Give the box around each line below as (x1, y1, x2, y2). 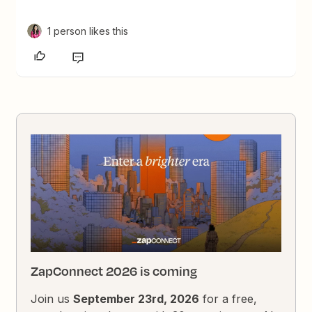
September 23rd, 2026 (73, 292, 200, 306)
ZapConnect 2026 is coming (31, 262, 198, 281)
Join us (31, 292, 74, 306)
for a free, (199, 292, 258, 306)
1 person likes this (47, 25, 129, 37)
